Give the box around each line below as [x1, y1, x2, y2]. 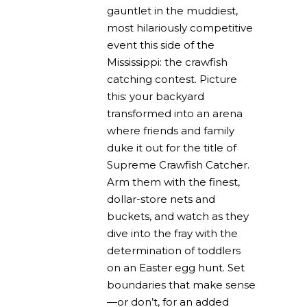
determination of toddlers [107, 244, 241, 258]
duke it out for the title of [107, 141, 236, 155]
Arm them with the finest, [107, 175, 240, 189]
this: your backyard [107, 90, 204, 103]
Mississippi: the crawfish [107, 56, 228, 69]
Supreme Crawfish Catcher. [107, 158, 249, 172]
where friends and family [107, 124, 234, 138]
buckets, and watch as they [107, 210, 249, 223]
